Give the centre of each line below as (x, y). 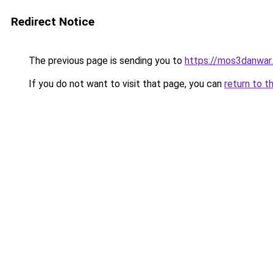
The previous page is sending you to (105, 61)
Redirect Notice (53, 22)
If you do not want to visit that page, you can (125, 84)
